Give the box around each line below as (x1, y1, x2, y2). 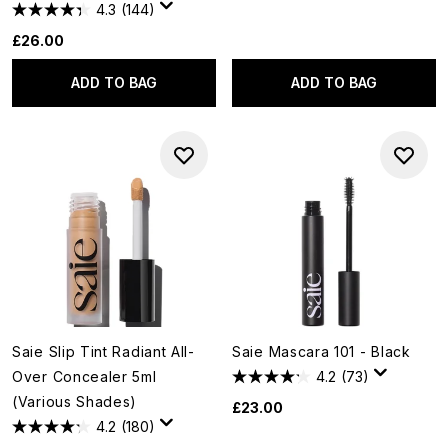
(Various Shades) (12, 393, 138, 410)
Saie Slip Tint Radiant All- (12, 343, 195, 360)
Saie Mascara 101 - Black (232, 343, 411, 360)
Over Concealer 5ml (12, 368, 157, 385)
